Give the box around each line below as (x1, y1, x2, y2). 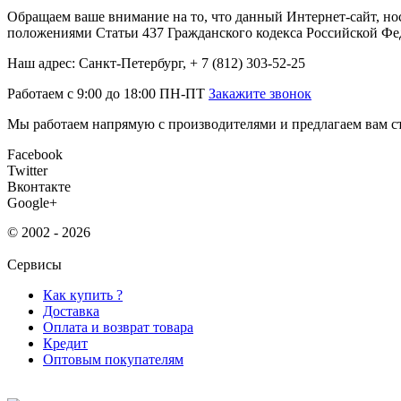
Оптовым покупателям (43, 351, 183, 367)
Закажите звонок (209, 85, 311, 101)
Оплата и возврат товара (43, 319, 193, 335)
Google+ (7, 194, 57, 210)
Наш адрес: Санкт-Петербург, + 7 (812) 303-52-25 (7, 55, 305, 71)
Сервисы (7, 256, 62, 272)
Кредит (43, 335, 88, 351)
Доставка (43, 303, 99, 319)
